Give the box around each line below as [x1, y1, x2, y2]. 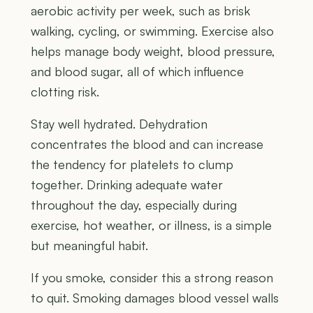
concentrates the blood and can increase [31, 136, 263, 152]
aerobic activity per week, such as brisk [31, 3, 250, 19]
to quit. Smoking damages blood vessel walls [31, 290, 279, 306]
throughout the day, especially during [31, 197, 237, 213]
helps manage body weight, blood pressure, [31, 43, 275, 59]
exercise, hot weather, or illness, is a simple [31, 217, 272, 233]
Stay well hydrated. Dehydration [31, 116, 208, 132]
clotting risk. [31, 84, 99, 100]
